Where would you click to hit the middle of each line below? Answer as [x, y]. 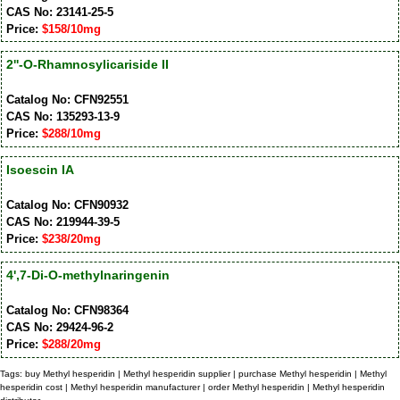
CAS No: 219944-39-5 [62, 222]
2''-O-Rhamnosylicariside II [87, 65]
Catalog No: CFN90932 [67, 205]
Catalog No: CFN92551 [67, 100]
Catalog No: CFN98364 [67, 311]
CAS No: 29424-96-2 [59, 328]
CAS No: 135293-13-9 [62, 117]
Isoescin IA [40, 170]
